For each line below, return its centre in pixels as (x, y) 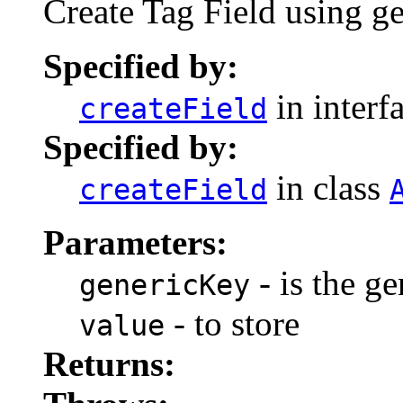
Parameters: (135, 243)
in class (328, 188)
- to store (232, 324)
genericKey (165, 286)
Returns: (109, 364)
